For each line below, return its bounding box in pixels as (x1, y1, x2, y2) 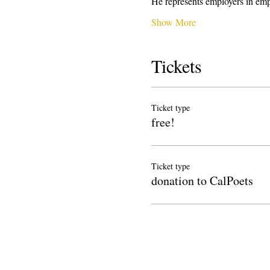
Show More (151, 15, 196, 28)
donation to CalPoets (151, 172, 253, 189)
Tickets (151, 53, 202, 78)
